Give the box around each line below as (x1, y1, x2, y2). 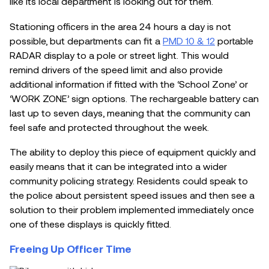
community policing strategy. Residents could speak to (10, 175, 248, 187)
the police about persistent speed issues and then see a (10, 189, 255, 201)
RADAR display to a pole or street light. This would (10, 49, 229, 61)
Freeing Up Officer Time (10, 242, 131, 256)
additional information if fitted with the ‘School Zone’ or (10, 77, 248, 89)
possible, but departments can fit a (10, 34, 163, 46)
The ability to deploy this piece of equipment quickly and (10, 146, 256, 158)
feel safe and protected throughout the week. (10, 121, 211, 133)
